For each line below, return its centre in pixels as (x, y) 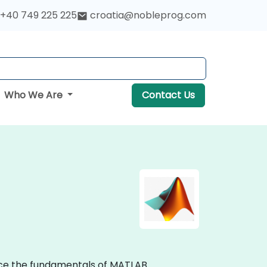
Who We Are (34, 95)
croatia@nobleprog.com (148, 15)
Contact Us (168, 95)
